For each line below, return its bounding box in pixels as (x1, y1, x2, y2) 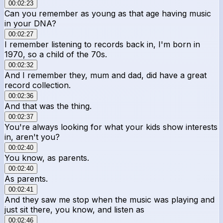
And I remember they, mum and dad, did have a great (4, 70, 207, 80)
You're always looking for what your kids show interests (4, 121, 218, 132)
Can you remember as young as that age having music (4, 8, 211, 18)
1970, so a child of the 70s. (4, 49, 107, 59)
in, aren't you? (4, 131, 60, 142)
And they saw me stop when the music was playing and (4, 194, 215, 205)
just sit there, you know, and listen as (4, 204, 144, 215)
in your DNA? (4, 18, 56, 28)
